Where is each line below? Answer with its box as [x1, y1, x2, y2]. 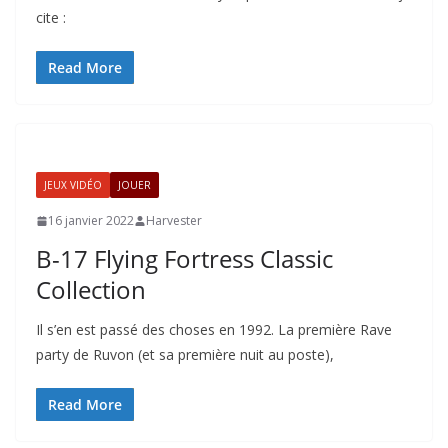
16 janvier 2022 [48, 212, 134, 229]
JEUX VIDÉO [44, 178, 102, 192]
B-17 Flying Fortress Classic [36, 242, 333, 275]
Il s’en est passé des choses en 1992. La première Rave [36, 320, 392, 339]
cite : [36, 8, 66, 27]
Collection [36, 273, 146, 306]
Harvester [146, 212, 202, 229]
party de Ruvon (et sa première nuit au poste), [36, 345, 334, 364]
